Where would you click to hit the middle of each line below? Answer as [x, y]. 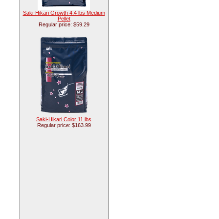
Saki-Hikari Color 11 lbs [64, 119]
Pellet [64, 19]
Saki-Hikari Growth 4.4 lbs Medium [64, 13]
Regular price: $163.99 [64, 125]
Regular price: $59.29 [64, 24]
